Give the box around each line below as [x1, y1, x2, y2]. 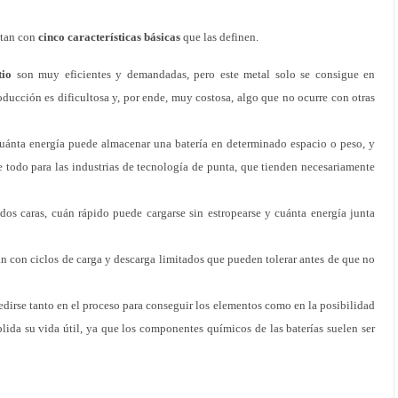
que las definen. [180, 30, 259, 44]
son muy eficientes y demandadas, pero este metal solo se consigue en [12, 68, 375, 81]
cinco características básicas [36, 30, 180, 44]
